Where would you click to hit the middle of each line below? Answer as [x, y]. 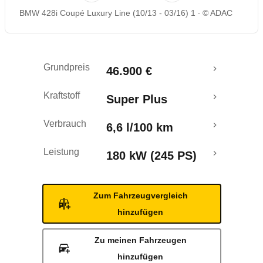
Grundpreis [67, 67]
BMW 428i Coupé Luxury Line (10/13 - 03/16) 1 [107, 13]
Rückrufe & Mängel [64, 22]
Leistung [61, 152]
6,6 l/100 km [140, 127]
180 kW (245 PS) [151, 156]
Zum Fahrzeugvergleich [140, 195]
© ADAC [218, 13]
